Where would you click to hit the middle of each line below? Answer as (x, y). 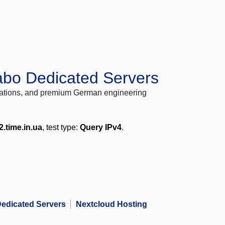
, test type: (61, 128)
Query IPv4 (101, 128)
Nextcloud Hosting (112, 204)
